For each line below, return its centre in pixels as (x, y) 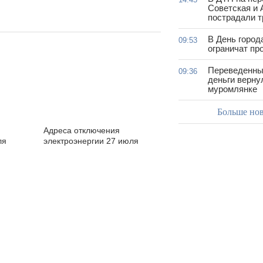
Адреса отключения (82, 130)
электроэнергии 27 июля (91, 141)
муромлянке (232, 89)
